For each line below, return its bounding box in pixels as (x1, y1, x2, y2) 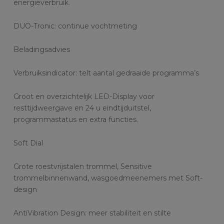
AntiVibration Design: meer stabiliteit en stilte (13, 208, 171, 217)
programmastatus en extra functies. (13, 114, 138, 124)
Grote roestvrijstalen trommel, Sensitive (13, 161, 152, 171)
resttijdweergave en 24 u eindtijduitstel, (13, 103, 151, 112)
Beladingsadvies (13, 44, 70, 54)
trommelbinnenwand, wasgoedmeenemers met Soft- (13, 173, 202, 182)
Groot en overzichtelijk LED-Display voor (13, 91, 154, 101)
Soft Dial (13, 138, 43, 147)
